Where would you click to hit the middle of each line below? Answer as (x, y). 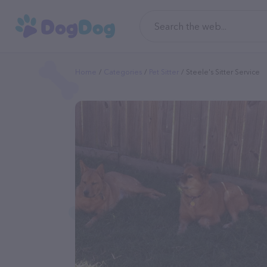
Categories (123, 72)
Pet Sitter (164, 72)
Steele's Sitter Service (223, 72)
